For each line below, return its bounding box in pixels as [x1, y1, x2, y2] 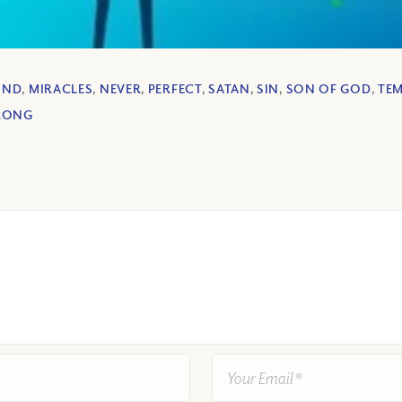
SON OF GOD [285, 81, 371, 97]
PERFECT [147, 81, 202, 97]
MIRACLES [28, 81, 93, 97]
